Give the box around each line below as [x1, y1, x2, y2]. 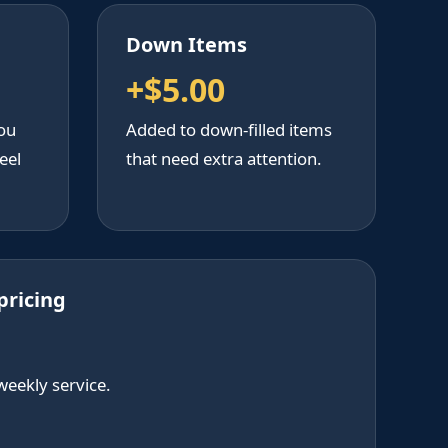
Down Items [126, 31, 247, 59]
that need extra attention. [126, 147, 322, 171]
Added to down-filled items [126, 118, 332, 142]
